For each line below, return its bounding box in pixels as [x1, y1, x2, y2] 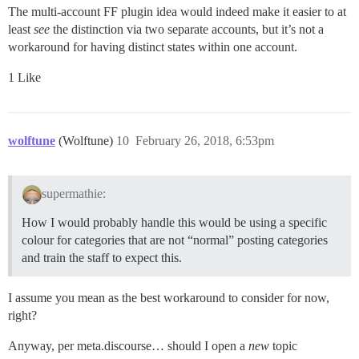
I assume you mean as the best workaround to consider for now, [8, 291, 329, 305]
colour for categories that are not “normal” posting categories [22, 233, 328, 248]
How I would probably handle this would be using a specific [22, 216, 327, 230]
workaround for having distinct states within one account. [8, 39, 297, 54]
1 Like [8, 70, 41, 84]
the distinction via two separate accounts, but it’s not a [50, 22, 324, 36]
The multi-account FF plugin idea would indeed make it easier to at [8, 4, 346, 18]
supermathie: [41, 187, 106, 201]
